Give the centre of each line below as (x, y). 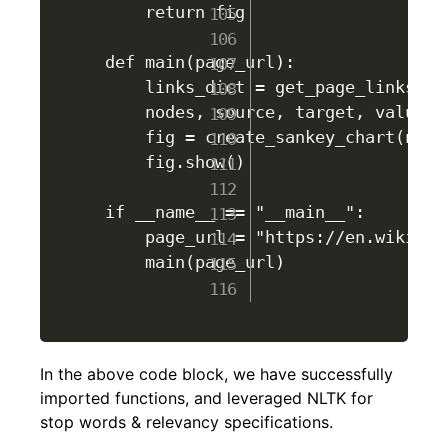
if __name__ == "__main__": (234, 211)
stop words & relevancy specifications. (186, 421)
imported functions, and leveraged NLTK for (206, 397)
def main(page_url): (199, 61)
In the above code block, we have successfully (216, 373)
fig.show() (174, 161)
